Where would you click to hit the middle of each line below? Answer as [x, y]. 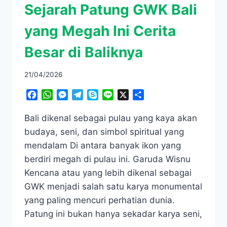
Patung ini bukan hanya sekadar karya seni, [113, 214]
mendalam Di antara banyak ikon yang [103, 146]
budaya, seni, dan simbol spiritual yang [104, 132]
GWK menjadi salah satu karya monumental [113, 187]
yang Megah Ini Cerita [100, 31]
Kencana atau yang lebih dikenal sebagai [108, 173]
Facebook [56, 95]
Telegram [101, 95]
